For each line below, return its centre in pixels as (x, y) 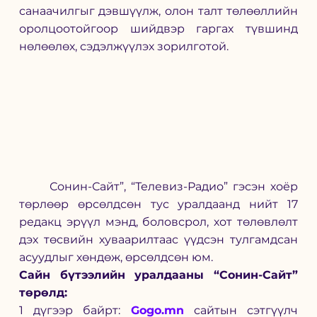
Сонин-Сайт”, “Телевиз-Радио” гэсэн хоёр (34, 187)
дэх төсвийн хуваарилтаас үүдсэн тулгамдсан (158, 240)
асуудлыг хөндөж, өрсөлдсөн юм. (116, 258)
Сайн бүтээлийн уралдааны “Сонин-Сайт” (158, 275)
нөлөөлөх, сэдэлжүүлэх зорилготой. (123, 46)
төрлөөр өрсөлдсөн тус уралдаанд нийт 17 (158, 204)
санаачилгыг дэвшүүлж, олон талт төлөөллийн (158, 11)
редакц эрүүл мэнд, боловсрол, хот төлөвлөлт (158, 222)
